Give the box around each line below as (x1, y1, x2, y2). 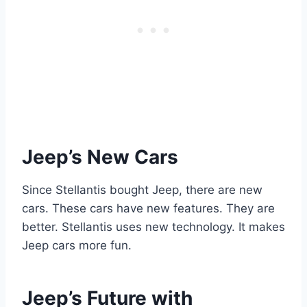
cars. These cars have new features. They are (22, 201, 275, 215)
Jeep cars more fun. (22, 238, 132, 252)
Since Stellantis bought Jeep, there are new (22, 182, 262, 197)
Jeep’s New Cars (22, 145, 178, 169)
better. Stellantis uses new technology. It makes (22, 219, 285, 234)
